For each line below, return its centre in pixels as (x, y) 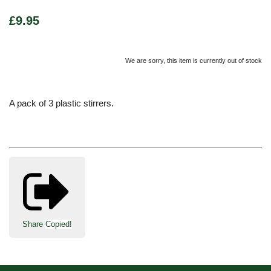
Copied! (59, 224)
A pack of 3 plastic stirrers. (61, 103)
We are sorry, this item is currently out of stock (194, 60)
